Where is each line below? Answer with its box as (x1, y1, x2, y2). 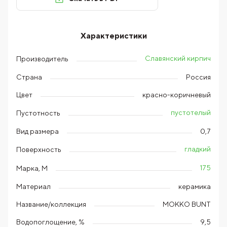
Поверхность (16, 145, 61, 154)
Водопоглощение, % (16, 217, 85, 226)
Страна (16, 72, 42, 81)
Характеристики (80, 31, 147, 41)
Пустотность (16, 108, 60, 117)
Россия (186, 73, 211, 82)
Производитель (16, 54, 68, 63)
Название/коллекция (16, 200, 86, 208)
